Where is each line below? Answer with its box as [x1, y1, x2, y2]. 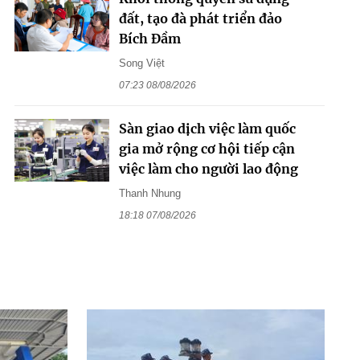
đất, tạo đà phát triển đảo [118, 10, 282, 27]
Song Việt [118, 56, 165, 69]
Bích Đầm [118, 30, 181, 47]
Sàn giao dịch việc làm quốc [118, 120, 296, 137]
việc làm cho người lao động [118, 160, 298, 177]
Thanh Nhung [118, 186, 181, 199]
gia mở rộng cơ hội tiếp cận [118, 140, 295, 157]
